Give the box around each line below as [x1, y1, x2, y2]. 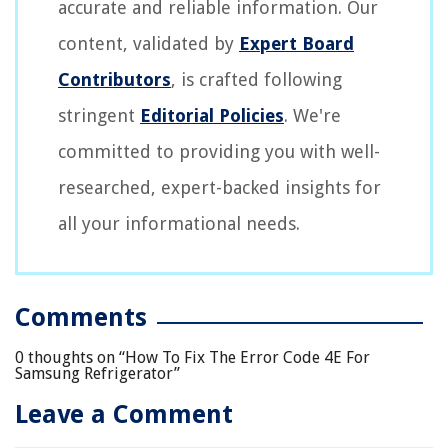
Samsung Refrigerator [15, 364, 174, 384]
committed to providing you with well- [58, 141, 380, 163]
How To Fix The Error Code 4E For [125, 348, 370, 368]
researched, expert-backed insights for [58, 177, 381, 199]
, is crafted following [171, 69, 342, 91]
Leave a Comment [15, 400, 233, 430]
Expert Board [239, 33, 354, 55]
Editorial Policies [140, 105, 284, 127]
